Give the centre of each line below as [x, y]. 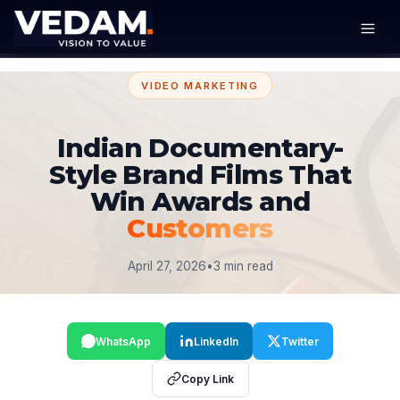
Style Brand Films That [200, 175]
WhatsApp [123, 341]
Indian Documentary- [200, 148]
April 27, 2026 [167, 267]
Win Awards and [200, 202]
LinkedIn [216, 341]
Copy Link [207, 379]
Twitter [300, 341]
